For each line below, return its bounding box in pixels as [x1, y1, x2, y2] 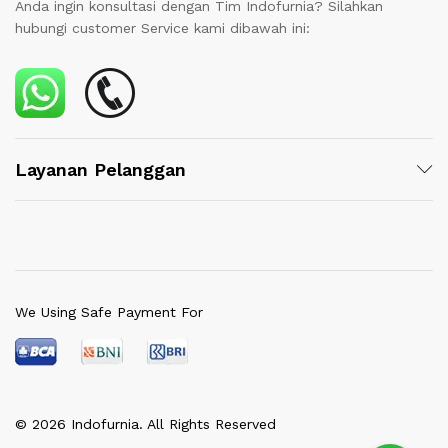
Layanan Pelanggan [15, 158, 186, 180]
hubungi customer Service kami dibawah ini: [15, 19, 310, 36]
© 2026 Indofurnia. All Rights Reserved [15, 415, 276, 432]
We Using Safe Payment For [15, 303, 203, 320]
